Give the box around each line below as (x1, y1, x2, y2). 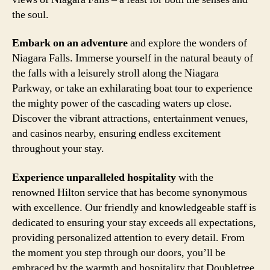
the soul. (12, 7, 49, 22)
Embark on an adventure (12, 36, 128, 50)
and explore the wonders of (128, 36, 247, 50)
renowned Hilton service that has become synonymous (12, 185, 247, 199)
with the (176, 170, 213, 184)
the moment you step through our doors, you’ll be (12, 245, 225, 260)
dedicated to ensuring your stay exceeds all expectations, (12, 215, 256, 230)
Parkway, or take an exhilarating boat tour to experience (12, 81, 253, 95)
